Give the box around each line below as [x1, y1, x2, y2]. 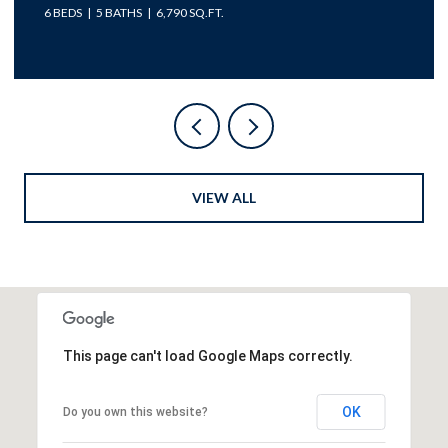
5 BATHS [96, 4, 142, 20]
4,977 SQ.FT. [156, 4, 224, 20]
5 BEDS [44, 4, 82, 20]
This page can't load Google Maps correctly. [62, 347, 353, 364]
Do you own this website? [62, 404, 208, 419]
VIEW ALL [192, 188, 256, 206]
